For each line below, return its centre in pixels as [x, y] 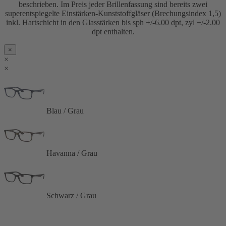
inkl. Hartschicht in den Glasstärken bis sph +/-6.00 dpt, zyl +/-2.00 [113, 23]
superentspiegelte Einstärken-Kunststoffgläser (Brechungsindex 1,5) [113, 14]
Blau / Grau [65, 111]
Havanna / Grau [72, 153]
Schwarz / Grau [71, 196]
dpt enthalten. [113, 32]
